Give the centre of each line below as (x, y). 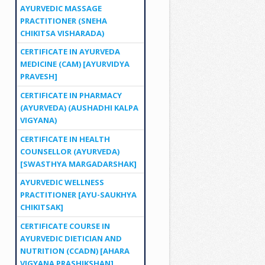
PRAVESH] (38, 77)
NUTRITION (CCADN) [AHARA (75, 251)
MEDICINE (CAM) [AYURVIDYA (75, 64)
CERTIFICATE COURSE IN (65, 226)
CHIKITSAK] (41, 207)
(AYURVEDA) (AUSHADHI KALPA (79, 107)
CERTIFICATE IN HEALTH (65, 139)
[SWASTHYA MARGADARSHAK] (78, 164)
